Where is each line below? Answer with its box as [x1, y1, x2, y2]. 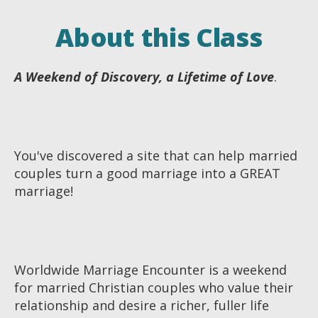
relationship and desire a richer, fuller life [14, 296, 269, 314]
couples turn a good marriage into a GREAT [14, 164, 280, 182]
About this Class [55, 19, 263, 55]
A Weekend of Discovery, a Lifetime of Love [14, 67, 274, 85]
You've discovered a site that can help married [14, 146, 297, 164]
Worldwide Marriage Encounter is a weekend [14, 261, 287, 278]
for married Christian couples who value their [14, 278, 293, 296]
